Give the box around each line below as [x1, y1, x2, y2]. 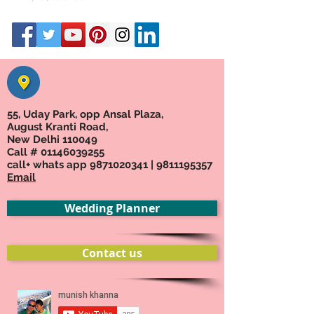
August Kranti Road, [7, 121, 108, 133]
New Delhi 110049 [7, 133, 97, 146]
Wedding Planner [64, 200, 160, 216]
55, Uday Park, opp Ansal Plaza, [7, 108, 163, 121]
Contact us [82, 245, 142, 261]
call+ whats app [7, 158, 90, 171]
